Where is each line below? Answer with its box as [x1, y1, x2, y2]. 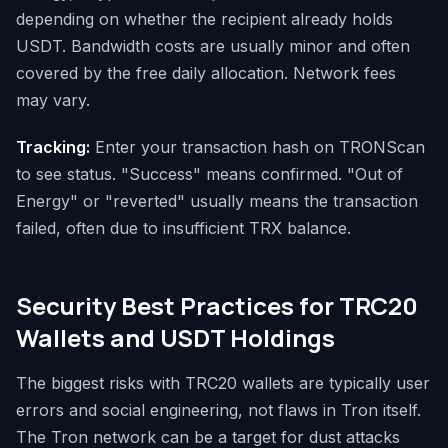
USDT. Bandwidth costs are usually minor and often [16, 35, 410, 56]
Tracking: [16, 136, 90, 157]
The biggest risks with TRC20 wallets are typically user [16, 372, 430, 393]
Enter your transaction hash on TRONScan [90, 136, 425, 157]
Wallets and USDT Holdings [16, 320, 335, 354]
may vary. [16, 89, 90, 110]
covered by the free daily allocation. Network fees [16, 62, 396, 83]
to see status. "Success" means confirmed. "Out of [16, 163, 403, 184]
